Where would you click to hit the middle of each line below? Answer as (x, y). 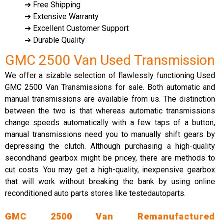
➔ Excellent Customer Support (77, 28)
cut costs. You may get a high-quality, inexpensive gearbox (110, 170)
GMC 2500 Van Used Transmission (110, 60)
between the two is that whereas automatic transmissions (110, 111)
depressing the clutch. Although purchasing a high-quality (110, 146)
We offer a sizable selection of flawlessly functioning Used (110, 75)
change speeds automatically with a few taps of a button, (110, 123)
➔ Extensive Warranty (62, 16)
